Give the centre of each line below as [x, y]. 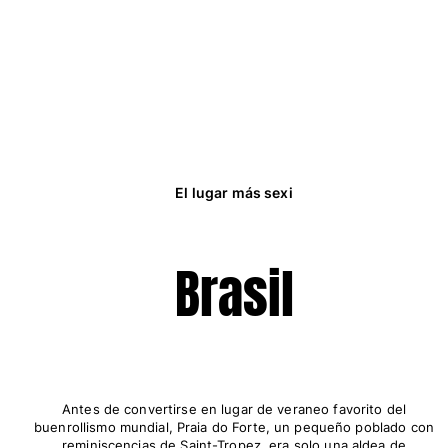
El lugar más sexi [234, 193]
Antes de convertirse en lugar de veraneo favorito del [234, 408]
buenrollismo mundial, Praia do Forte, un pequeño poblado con [234, 426]
